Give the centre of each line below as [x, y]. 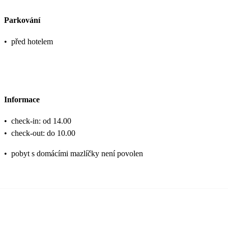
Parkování [22, 20]
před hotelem [32, 41]
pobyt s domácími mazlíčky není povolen [77, 154]
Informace [22, 100]
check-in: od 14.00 [41, 121]
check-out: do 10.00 [43, 133]
